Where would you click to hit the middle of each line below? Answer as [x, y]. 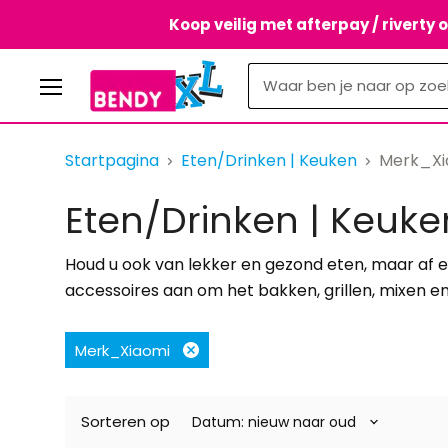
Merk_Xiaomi [122, 350]
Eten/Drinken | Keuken [269, 160]
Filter [199, 365]
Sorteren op [125, 421]
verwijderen [224, 382]
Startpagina [112, 160]
